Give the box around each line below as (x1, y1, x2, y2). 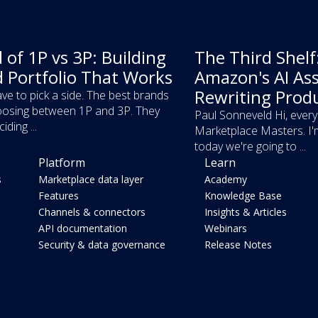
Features (38, 189, 79, 203)
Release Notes (204, 238, 273, 252)
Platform (38, 155, 86, 171)
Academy (204, 172, 248, 187)
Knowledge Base (204, 189, 283, 203)
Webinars (204, 221, 248, 236)
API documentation (38, 221, 128, 236)
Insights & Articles (204, 205, 287, 219)
